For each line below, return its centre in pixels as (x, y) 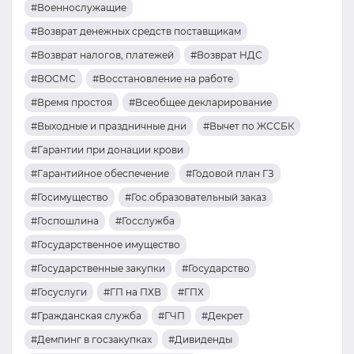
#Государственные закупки (98, 268)
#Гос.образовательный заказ (196, 197)
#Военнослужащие (79, 8)
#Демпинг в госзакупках (91, 339)
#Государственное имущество (105, 245)
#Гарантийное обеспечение (100, 173)
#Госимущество (70, 197)
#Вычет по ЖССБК (249, 126)
